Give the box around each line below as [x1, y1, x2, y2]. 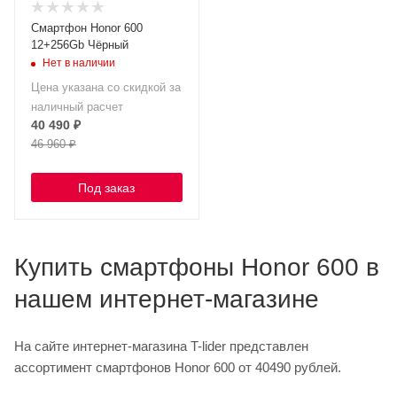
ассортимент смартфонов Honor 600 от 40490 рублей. [14, 360, 341, 375]
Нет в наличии [43, 57, 115, 70]
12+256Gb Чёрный [31, 38, 128, 51]
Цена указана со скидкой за [31, 81, 181, 94]
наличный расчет [31, 100, 123, 113]
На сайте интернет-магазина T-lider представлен [14, 339, 308, 354]
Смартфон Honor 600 [31, 21, 143, 35]
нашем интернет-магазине [14, 285, 319, 313]
